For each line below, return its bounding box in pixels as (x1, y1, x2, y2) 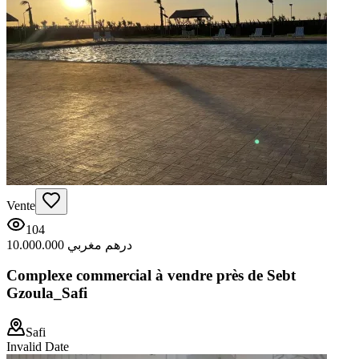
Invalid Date (6, 340, 69, 354)
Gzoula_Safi (6, 284, 87, 302)
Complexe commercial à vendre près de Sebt (6, 267, 296, 284)
